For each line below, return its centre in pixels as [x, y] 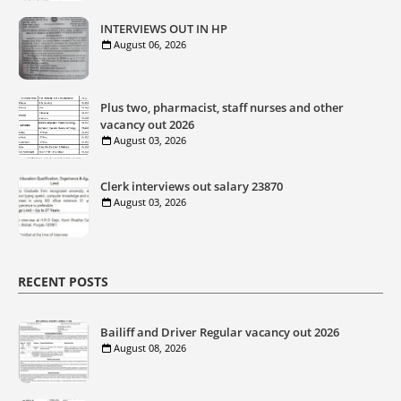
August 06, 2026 [150, 44]
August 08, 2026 [150, 348]
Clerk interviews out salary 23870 [192, 186]
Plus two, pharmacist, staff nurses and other [222, 107]
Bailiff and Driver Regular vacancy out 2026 [220, 332]
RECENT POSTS [63, 282]
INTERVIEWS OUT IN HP [164, 29]
